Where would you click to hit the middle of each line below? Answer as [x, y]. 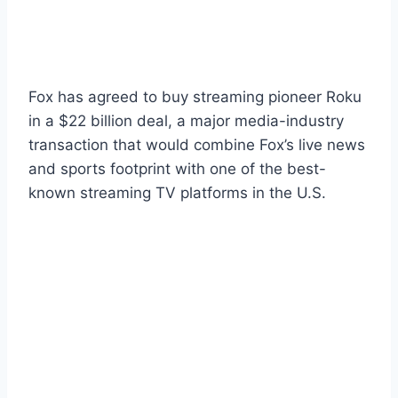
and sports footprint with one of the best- [177, 168]
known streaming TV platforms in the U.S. [177, 192]
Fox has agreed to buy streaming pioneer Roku [195, 96]
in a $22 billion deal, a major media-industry [186, 120]
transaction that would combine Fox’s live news [197, 144]
